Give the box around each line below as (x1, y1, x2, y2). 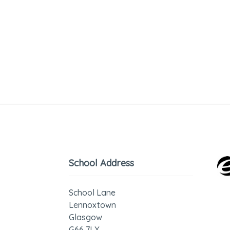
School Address (69, 157, 135, 169)
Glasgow (69, 212, 103, 222)
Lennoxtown (69, 200, 117, 210)
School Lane (69, 187, 116, 198)
